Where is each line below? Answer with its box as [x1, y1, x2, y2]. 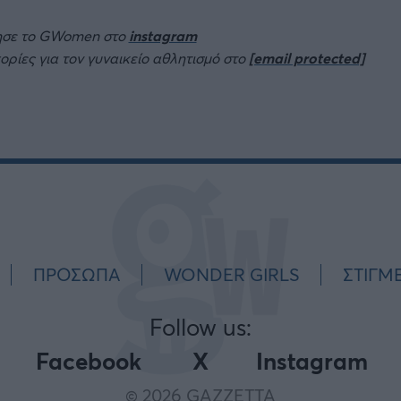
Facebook [35, 346, 141, 377]
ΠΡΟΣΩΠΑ [33, 262, 121, 287]
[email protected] [249, 47, 364, 67]
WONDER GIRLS [164, 262, 300, 287]
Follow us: [149, 311, 252, 343]
